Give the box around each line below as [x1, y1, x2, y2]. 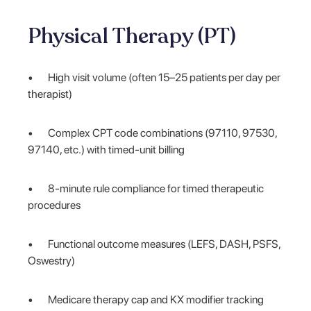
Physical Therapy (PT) [28, 21, 237, 51]
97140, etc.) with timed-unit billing [28, 142, 185, 156]
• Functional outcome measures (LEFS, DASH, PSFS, [28, 237, 281, 251]
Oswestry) [28, 253, 76, 267]
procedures [28, 198, 81, 212]
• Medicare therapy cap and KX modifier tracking [28, 292, 264, 306]
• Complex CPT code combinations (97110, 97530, [28, 126, 278, 140]
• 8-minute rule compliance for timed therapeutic [28, 181, 264, 195]
